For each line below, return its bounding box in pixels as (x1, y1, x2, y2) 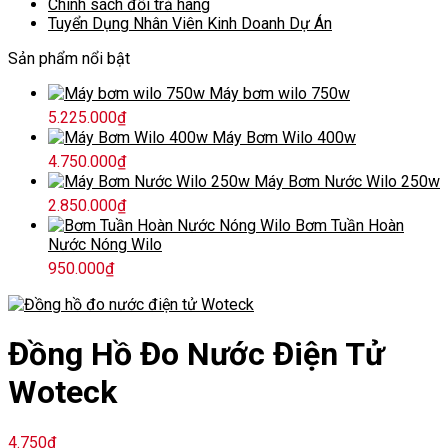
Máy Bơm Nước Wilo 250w (254, 171, 440, 191)
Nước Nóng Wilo (48, 234, 162, 254)
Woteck (8, 373, 117, 412)
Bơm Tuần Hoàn (295, 215, 404, 235)
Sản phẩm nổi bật (8, 48, 130, 68)
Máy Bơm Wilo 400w (212, 127, 356, 147)
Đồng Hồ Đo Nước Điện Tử (8, 335, 384, 374)
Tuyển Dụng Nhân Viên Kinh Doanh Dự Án (48, 13, 332, 33)
